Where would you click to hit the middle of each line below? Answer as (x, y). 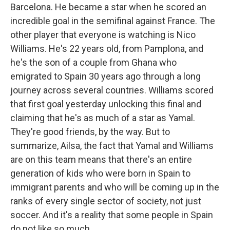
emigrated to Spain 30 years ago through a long (106, 76)
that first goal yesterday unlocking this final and (106, 104)
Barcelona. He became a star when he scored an (108, 7)
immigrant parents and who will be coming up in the (115, 187)
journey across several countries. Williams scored (112, 90)
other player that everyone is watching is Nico (103, 35)
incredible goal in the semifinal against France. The (113, 21)
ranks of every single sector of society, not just (106, 201)
